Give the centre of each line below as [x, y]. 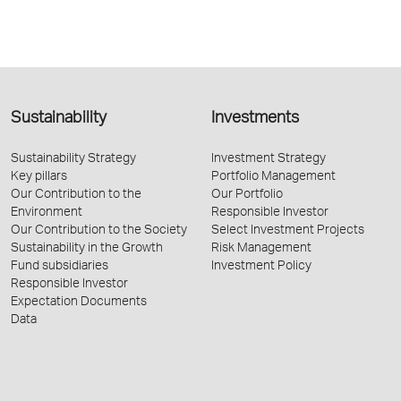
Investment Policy [261, 266]
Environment [47, 213]
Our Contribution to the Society [99, 230]
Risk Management [261, 248]
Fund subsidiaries [60, 266]
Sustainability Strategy [73, 159]
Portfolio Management [273, 177]
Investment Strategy [269, 159]
